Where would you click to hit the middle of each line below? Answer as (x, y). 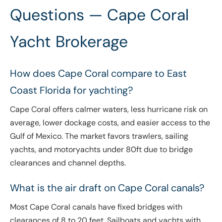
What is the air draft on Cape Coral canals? (107, 188)
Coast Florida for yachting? (71, 90)
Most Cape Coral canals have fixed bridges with (96, 207)
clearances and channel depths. (68, 163)
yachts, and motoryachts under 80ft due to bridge (101, 150)
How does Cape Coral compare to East (98, 74)
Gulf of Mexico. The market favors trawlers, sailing (99, 136)
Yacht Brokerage (69, 42)
